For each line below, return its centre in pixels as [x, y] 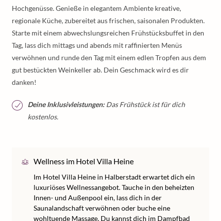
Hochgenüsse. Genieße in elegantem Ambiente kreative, [96, 8]
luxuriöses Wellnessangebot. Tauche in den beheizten [114, 187]
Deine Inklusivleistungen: [66, 104]
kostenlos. [43, 117]
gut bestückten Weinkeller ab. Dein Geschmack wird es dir [100, 70]
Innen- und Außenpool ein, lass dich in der [98, 198]
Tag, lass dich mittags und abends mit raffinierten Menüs [97, 45]
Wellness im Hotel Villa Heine [84, 161]
